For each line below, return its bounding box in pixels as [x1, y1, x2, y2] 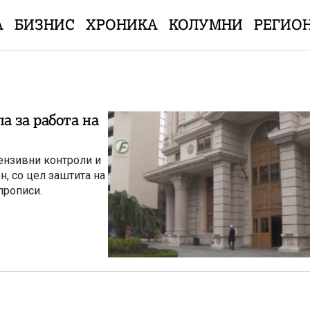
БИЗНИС [14, 16, 75, 33]
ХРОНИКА [85, 16, 158, 33]
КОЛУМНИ [168, 16, 243, 33]
